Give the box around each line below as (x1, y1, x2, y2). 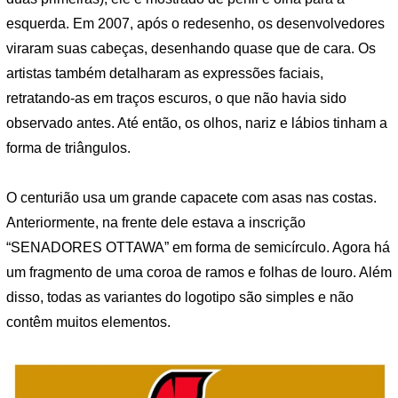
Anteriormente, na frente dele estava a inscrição (6, 215, 306, 231)
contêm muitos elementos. (6, 314, 171, 330)
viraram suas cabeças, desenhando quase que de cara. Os (6, 41, 376, 57)
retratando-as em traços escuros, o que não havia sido (6, 91, 346, 107)
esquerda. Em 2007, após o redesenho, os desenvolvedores (6, 16, 385, 32)
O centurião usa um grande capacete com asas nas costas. (6, 190, 377, 206)
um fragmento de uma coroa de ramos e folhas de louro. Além (6, 265, 392, 281)
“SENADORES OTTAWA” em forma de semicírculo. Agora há (6, 240, 390, 256)
